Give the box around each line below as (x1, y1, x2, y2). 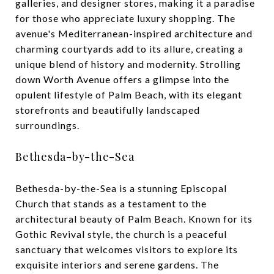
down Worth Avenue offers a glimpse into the (15, 73, 229, 85)
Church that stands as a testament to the (15, 197, 207, 209)
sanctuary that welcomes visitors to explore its (15, 243, 238, 255)
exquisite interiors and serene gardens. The (15, 258, 219, 270)
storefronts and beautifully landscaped (15, 103, 200, 116)
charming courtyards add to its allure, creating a (15, 42, 243, 54)
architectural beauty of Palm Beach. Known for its (15, 212, 253, 224)
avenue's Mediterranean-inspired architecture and (15, 27, 253, 39)
